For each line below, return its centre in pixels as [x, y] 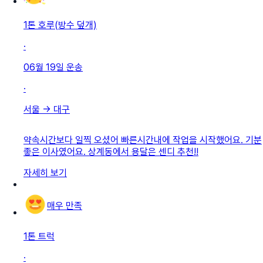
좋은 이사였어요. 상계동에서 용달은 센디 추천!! [111, 151]
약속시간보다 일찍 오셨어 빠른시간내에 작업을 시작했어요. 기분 [143, 140]
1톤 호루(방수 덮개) [60, 25]
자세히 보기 [45, 173]
